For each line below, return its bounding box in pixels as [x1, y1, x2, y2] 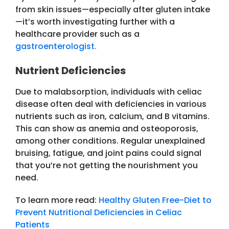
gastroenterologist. [15, 40, 97, 53]
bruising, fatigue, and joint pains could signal [15, 147, 201, 159]
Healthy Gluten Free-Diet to [99, 194, 212, 207]
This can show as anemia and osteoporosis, [15, 123, 198, 135]
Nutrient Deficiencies [15, 63, 126, 78]
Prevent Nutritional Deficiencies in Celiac [15, 207, 182, 219]
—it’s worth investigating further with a [15, 16, 175, 28]
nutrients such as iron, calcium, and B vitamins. [15, 110, 210, 123]
